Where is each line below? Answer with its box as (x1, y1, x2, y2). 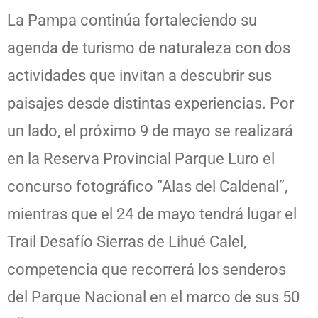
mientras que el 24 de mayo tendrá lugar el (7, 204, 297, 223)
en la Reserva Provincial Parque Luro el (7, 149, 275, 168)
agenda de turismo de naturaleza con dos (7, 38, 290, 57)
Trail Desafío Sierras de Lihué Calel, (7, 232, 246, 251)
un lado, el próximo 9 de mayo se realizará (7, 121, 293, 140)
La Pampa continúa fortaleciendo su (7, 11, 257, 29)
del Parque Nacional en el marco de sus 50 (7, 287, 300, 306)
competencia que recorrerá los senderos (7, 260, 286, 278)
